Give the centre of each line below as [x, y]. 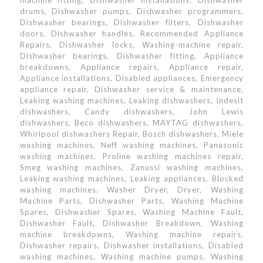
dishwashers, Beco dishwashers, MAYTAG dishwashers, [131, 123]
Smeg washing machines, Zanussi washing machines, [131, 167]
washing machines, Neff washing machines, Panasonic [131, 145]
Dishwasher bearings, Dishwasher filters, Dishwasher [131, 22]
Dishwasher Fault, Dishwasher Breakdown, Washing [131, 223]
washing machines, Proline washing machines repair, [131, 156]
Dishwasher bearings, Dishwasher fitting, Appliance [131, 56]
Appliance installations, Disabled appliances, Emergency [131, 78]
